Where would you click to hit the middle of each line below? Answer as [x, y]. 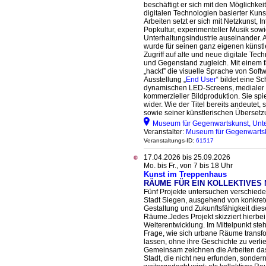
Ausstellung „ [165, 80]
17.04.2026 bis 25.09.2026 [187, 157]
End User [201, 80]
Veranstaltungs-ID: [170, 140]
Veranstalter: [165, 132]
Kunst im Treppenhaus [185, 174]
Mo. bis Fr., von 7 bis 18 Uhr [188, 166]
